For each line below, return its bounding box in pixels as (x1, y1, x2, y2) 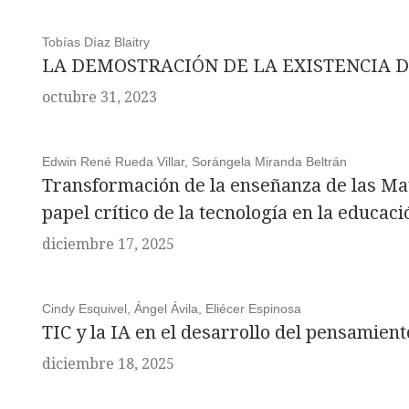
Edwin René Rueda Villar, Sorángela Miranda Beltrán (41, 154, 347, 169)
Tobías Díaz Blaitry (41, 35, 150, 49)
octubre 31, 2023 (41, 89, 157, 106)
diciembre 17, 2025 (41, 236, 174, 253)
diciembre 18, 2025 (41, 355, 174, 372)
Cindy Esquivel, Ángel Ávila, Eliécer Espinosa (41, 301, 301, 316)
